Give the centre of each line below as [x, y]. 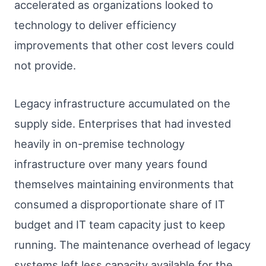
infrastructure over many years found [111, 164]
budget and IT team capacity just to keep [120, 224]
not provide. [45, 66]
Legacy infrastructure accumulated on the [122, 103]
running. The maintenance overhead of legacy [132, 244]
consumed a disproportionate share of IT [120, 204]
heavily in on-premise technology [99, 143]
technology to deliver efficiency [95, 25]
